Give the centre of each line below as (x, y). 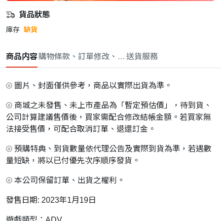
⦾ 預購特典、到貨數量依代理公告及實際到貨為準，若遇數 (109, 149)
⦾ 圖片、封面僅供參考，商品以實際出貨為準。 (89, 86)
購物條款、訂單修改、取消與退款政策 (106, 57)
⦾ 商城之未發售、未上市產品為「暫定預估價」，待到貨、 (109, 106)
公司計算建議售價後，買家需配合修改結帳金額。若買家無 (109, 117)
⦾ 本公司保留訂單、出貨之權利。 (65, 181)
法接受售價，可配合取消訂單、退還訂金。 (81, 129)
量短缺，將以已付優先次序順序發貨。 (73, 161)
